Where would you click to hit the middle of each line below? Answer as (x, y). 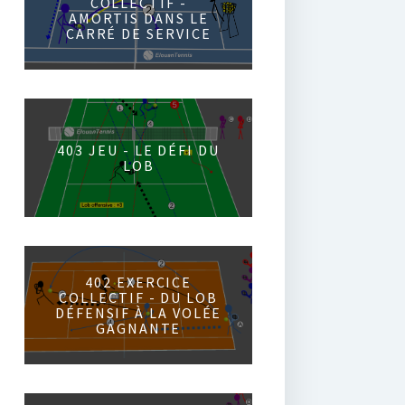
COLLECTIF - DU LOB (138, 297)
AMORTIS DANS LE (138, 18)
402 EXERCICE (139, 282)
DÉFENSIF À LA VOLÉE (138, 312)
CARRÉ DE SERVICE (138, 33)
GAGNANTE (139, 328)
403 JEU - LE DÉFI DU (138, 150)
